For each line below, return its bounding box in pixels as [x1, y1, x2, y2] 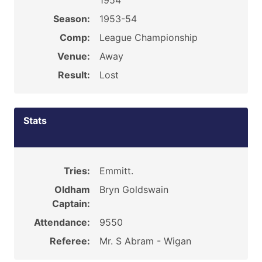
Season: [53, 13, 90, 25]
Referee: [49, 235, 90, 247]
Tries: [63, 165, 90, 177]
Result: [57, 69, 90, 81]
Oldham [54, 184, 90, 195]
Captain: [51, 198, 90, 209]
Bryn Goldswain [99, 184, 168, 195]
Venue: [57, 50, 90, 62]
